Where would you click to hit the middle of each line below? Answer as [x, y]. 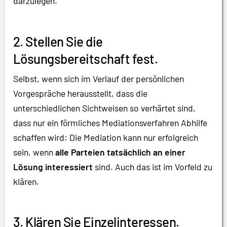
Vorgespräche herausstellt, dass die [80, 93]
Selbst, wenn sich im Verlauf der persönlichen [99, 78]
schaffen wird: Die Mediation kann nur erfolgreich [106, 137]
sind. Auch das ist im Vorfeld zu [153, 166]
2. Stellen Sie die [58, 41]
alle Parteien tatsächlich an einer [120, 152]
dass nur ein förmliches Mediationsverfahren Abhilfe [110, 122]
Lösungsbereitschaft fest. [85, 58]
